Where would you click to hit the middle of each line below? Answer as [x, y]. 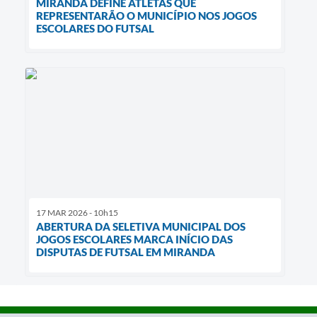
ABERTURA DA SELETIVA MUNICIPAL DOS [141, 227]
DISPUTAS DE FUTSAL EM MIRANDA [126, 252]
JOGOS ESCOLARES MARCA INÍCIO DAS [134, 240]
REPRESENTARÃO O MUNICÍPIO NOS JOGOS [146, 15]
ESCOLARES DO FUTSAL [95, 28]
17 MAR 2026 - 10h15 [77, 213]
